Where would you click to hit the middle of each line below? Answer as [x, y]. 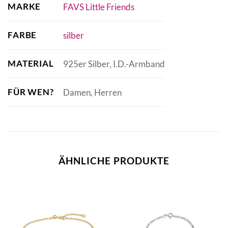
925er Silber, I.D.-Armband [114, 64]
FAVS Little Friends [98, 7]
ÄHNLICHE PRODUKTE [114, 161]
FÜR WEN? [31, 92]
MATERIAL [31, 64]
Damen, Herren [92, 92]
